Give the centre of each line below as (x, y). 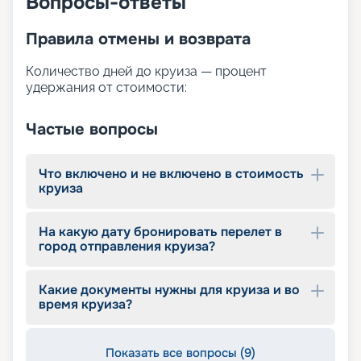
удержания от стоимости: (106, 88)
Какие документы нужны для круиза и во (169, 290)
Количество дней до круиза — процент (146, 72)
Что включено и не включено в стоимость (171, 174)
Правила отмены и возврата (138, 39)
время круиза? (85, 305)
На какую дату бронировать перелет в (160, 232)
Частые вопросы (92, 130)
